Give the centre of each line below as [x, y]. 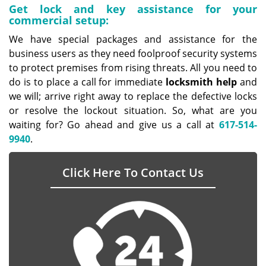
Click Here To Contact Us [133, 172]
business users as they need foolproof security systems [133, 53]
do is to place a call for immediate [88, 82]
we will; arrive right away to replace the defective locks [133, 96]
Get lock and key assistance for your [133, 9]
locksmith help [202, 82]
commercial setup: [59, 20]
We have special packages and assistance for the [133, 39]
